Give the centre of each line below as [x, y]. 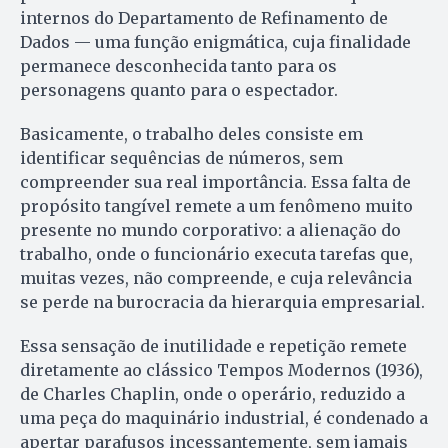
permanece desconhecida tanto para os [178, 66]
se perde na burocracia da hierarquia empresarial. [222, 302]
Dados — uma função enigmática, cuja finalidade [215, 42]
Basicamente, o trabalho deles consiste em [191, 134]
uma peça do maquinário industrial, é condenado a [224, 418]
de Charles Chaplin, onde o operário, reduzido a [212, 394]
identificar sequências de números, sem [181, 158]
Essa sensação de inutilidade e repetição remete [213, 346]
